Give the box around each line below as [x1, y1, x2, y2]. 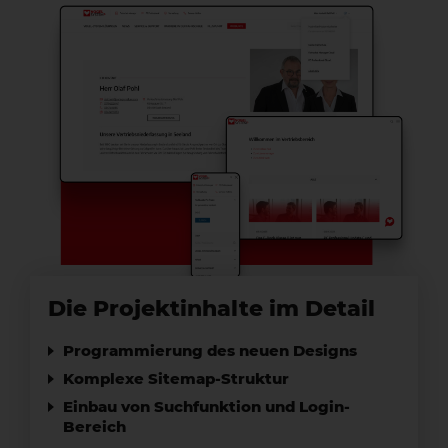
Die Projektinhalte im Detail [48, 295, 375, 323]
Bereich [63, 417, 126, 437]
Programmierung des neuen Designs [63, 341, 357, 361]
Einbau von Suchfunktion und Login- [63, 397, 350, 417]
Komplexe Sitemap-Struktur [63, 369, 289, 389]
